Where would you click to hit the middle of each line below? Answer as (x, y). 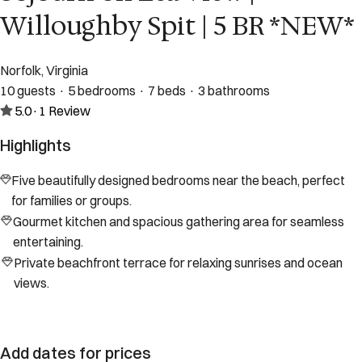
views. (32, 283)
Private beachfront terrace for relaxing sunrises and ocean (179, 263)
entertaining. (48, 242)
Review (69, 110)
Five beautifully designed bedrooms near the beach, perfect (178, 181)
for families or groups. (72, 201)
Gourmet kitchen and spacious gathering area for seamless (178, 222)
